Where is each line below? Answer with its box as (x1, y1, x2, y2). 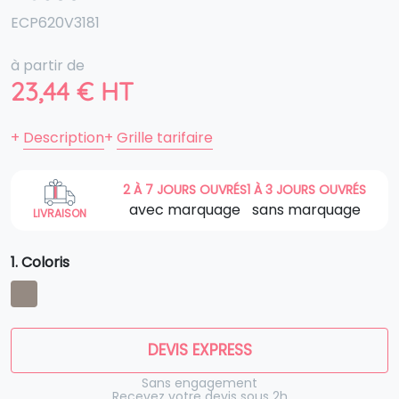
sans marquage (252, 199, 361, 220)
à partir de (11, 55, 85, 76)
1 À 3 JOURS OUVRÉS (247, 180, 366, 199)
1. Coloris (11, 252, 69, 273)
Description (23, 127, 104, 148)
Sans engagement (142, 374, 257, 392)
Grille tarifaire (117, 127, 213, 148)
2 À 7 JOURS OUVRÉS (123, 180, 247, 199)
